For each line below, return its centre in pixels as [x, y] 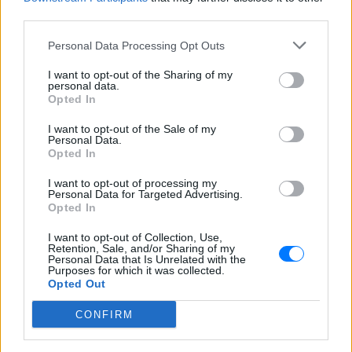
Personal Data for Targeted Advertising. [145, 194]
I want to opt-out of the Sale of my [132, 129]
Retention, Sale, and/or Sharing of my [141, 248]
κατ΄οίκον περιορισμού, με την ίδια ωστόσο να [157, 342]
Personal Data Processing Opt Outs [136, 45]
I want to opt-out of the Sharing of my [140, 75]
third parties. [55, 14]
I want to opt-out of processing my [132, 183]
